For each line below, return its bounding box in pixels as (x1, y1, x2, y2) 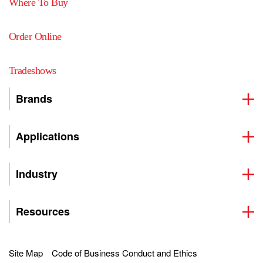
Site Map (9, 247, 43, 259)
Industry (16, 166, 58, 181)
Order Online (9, 31, 62, 42)
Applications (16, 129, 79, 144)
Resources (16, 204, 70, 219)
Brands (16, 91, 52, 106)
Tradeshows (9, 65, 56, 76)
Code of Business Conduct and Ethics (52, 247, 197, 259)
